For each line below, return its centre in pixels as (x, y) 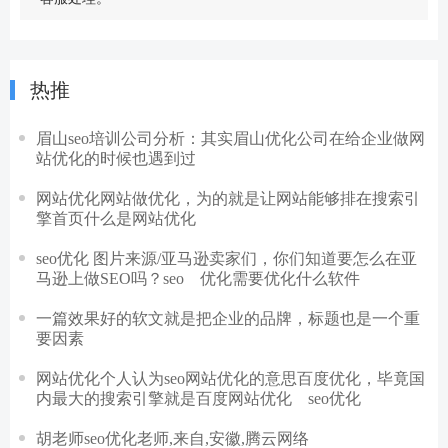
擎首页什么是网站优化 (116, 217)
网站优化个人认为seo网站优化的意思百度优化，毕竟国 (230, 377)
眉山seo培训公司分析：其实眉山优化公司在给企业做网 (230, 137)
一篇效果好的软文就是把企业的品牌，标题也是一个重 (228, 317)
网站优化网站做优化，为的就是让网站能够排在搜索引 (228, 197)
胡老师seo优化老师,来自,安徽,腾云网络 (172, 437)
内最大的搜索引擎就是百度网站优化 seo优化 (198, 397)
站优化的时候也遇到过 (116, 157)
